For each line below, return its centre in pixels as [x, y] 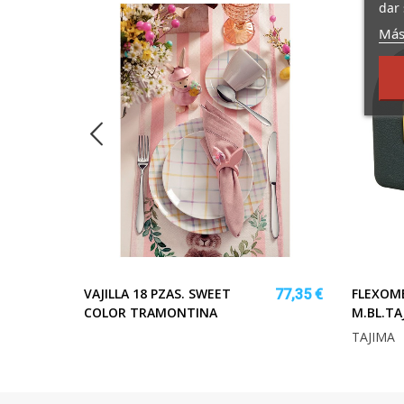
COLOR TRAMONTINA [151, 312]
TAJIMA [373, 336]
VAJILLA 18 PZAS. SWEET [157, 293]
